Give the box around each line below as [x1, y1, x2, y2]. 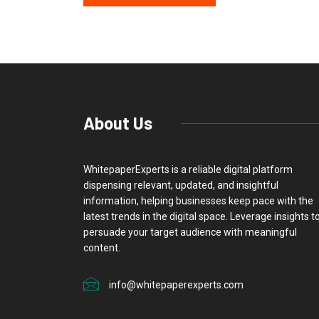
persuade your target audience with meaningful [83, 226, 297, 239]
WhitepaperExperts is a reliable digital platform [83, 164, 293, 176]
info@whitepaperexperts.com [109, 279, 244, 291]
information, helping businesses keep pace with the [83, 195, 313, 207]
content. [83, 242, 120, 254]
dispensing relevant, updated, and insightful [83, 179, 278, 192]
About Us [83, 113, 152, 134]
